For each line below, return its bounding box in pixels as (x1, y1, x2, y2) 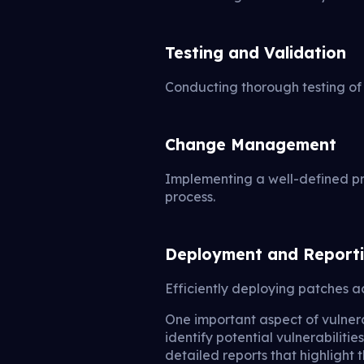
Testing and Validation (165, 42, 347, 63)
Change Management (165, 134, 337, 154)
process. (165, 188, 216, 205)
